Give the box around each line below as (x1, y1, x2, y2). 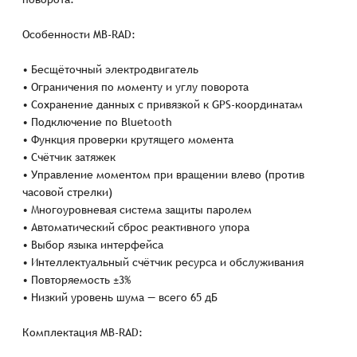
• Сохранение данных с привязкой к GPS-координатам (22, 98, 304, 111)
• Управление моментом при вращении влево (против (22, 168, 305, 181)
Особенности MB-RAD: (22, 28, 136, 41)
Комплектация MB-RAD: (22, 326, 143, 339)
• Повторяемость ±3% (22, 273, 131, 286)
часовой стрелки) (22, 186, 113, 198)
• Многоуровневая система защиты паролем (22, 203, 253, 216)
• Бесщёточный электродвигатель (22, 63, 199, 76)
